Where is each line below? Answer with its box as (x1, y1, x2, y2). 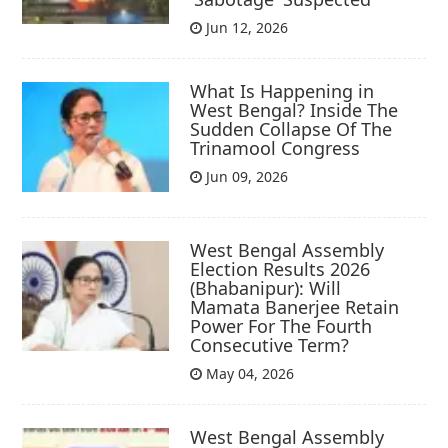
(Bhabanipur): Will (190, 276, 342, 301)
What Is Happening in (190, 78, 375, 103)
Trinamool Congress (190, 135, 361, 160)
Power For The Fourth (190, 314, 373, 339)
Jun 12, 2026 (202, 17, 289, 37)
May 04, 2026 (202, 364, 295, 384)
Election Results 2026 (190, 257, 371, 282)
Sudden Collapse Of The (190, 116, 393, 141)
